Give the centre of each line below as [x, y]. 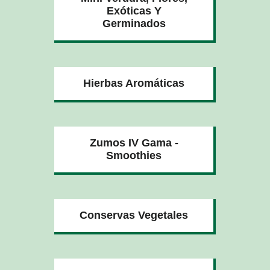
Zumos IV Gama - [134, 143]
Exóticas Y [134, 11]
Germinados [134, 23]
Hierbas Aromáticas [134, 83]
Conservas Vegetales [134, 215]
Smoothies [134, 155]
